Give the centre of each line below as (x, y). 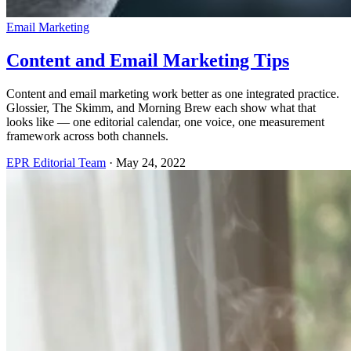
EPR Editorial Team (56, 162)
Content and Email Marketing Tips (148, 60)
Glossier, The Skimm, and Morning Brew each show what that (161, 107)
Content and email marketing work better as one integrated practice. (173, 93)
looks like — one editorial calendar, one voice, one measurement (165, 121)
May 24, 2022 (151, 162)
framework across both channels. (87, 136)
